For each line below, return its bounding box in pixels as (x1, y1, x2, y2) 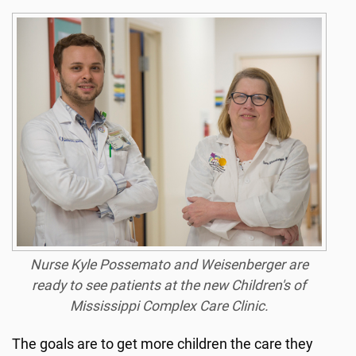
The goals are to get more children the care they (12, 335, 313, 352)
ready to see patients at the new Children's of (32, 277, 307, 293)
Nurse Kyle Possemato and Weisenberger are (29, 256, 308, 273)
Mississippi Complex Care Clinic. (69, 297, 269, 314)
